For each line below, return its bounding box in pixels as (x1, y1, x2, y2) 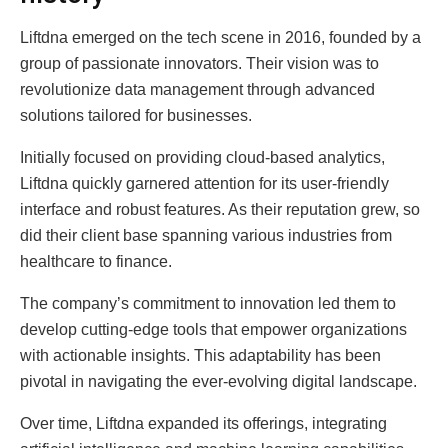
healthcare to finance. (20, 253, 172, 271)
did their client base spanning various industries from (20, 227, 392, 245)
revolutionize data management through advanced (20, 81, 375, 99)
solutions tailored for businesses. (20, 107, 252, 125)
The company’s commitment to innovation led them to (20, 295, 396, 313)
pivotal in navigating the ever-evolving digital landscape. (20, 373, 417, 391)
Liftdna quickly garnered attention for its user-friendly (20, 175, 389, 193)
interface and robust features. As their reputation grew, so (20, 201, 420, 219)
